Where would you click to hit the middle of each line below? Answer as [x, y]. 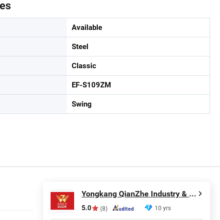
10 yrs [163, 208]
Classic [84, 66]
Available [87, 27]
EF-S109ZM [91, 85]
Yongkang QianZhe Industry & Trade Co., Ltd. [193, 194]
